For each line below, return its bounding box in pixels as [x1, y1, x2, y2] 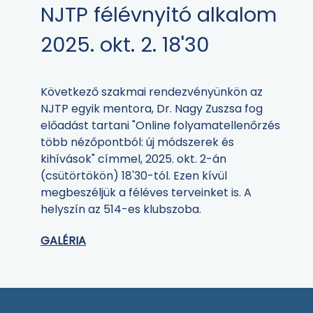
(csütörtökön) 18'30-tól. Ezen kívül [41, 168, 227, 184]
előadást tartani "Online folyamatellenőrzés [41, 117, 280, 134]
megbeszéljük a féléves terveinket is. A [41, 184, 252, 201]
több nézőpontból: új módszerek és [41, 134, 234, 151]
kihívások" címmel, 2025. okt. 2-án [41, 151, 226, 168]
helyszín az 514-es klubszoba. [41, 201, 201, 218]
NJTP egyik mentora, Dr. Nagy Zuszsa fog [41, 101, 263, 117]
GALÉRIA [41, 233, 86, 249]
